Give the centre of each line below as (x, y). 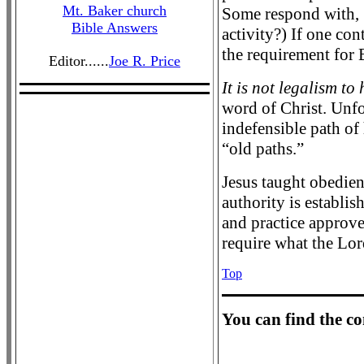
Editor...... (79, 61)
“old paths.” (263, 149)
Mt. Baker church (115, 11)
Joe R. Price (145, 61)
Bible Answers (115, 28)
